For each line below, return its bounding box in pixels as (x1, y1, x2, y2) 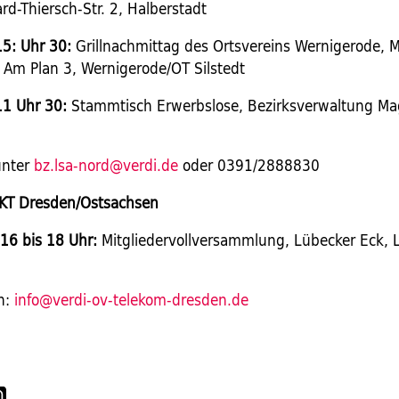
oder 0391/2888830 (178, 151, 321, 178)
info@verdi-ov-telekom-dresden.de (14, 286, 249, 313)
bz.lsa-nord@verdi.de (34, 151, 179, 178)
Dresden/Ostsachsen (19, 189, 159, 216)
